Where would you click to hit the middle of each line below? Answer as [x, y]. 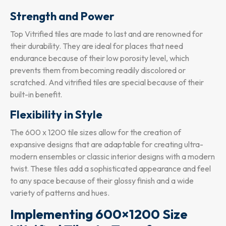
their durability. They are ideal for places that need [97, 46]
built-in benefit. [36, 95]
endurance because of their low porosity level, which [100, 58]
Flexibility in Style [56, 115]
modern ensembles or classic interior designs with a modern [112, 157]
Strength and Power [62, 16]
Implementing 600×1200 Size [99, 214]
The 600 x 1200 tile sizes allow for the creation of [96, 132]
